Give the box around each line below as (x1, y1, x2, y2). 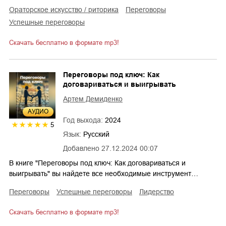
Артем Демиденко (63, 95, 123, 103)
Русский (83, 130, 109, 139)
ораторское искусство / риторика (15, 6, 119, 14)
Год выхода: (63, 116, 105, 125)
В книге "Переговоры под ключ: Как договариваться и (9, 159, 186, 167)
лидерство (144, 188, 174, 196)
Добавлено (63, 144, 99, 153)
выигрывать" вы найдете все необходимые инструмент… (9, 169, 198, 178)
